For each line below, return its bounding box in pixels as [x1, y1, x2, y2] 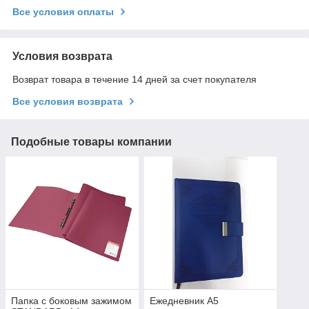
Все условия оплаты [12, 6, 114, 17]
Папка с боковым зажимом [11, 295, 132, 307]
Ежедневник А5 [149, 295, 219, 307]
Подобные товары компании [11, 135, 172, 148]
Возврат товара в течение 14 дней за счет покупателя [12, 73, 257, 85]
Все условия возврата [12, 95, 123, 107]
